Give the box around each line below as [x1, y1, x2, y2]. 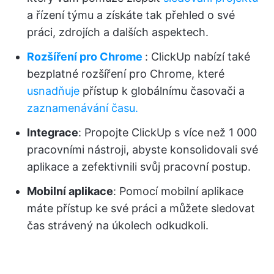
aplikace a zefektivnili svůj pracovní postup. [27, 160, 251, 173]
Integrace [27, 125, 78, 139]
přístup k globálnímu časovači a [80, 84, 245, 97]
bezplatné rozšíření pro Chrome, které [27, 67, 224, 80]
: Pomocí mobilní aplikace [113, 184, 243, 198]
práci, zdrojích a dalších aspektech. [27, 25, 209, 39]
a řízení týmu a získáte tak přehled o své [27, 8, 235, 21]
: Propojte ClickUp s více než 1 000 [78, 125, 257, 139]
